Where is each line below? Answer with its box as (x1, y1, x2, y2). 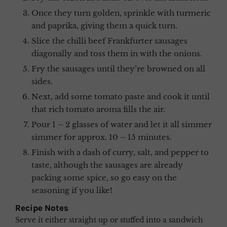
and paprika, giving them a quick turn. (31, 20, 177, 30)
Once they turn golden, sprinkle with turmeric (31, 8, 39, 18)
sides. (31, 76, 53, 86)
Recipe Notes (15, 202, 68, 213)
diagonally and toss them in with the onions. (31, 48, 202, 58)
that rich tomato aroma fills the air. (31, 104, 165, 114)
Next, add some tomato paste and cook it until (31, 91, 39, 101)
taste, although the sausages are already (31, 160, 183, 170)
